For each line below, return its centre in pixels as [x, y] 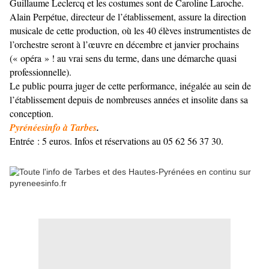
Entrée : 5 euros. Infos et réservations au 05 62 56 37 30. [116, 141]
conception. [32, 113]
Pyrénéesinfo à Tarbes [53, 128]
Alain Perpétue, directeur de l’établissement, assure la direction [128, 17]
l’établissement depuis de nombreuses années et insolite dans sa [129, 100]
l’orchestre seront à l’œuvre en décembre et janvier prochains [124, 44]
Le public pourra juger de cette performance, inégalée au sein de [130, 86]
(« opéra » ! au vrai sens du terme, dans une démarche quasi [123, 58]
